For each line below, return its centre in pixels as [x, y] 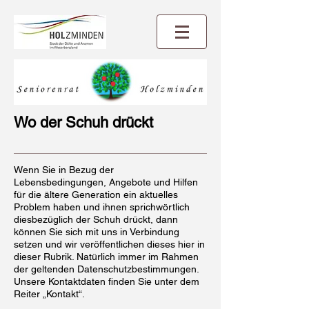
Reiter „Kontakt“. [49, 294]
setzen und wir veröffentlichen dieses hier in [109, 244]
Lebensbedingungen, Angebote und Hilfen [106, 182]
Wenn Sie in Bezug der [64, 170]
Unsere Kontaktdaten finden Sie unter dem [107, 281]
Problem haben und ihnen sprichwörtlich [102, 207]
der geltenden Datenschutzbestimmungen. [106, 269]
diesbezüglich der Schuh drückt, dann [96, 219]
